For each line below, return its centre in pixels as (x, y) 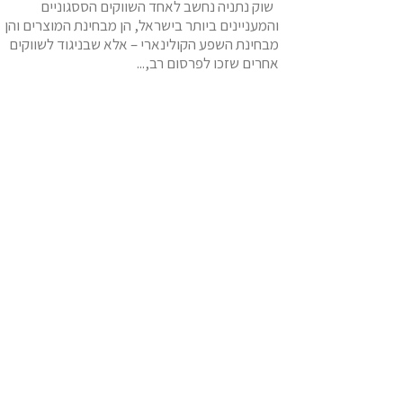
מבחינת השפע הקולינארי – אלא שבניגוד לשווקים (144, 44)
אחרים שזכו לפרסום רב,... (208, 63)
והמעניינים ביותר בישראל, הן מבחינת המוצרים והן (142, 25)
